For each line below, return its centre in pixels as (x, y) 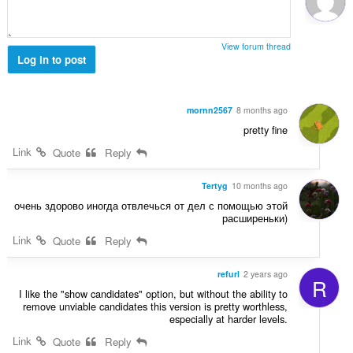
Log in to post (51, 59)
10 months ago (260, 185)
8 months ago (262, 110)
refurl (229, 273)
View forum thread (256, 46)
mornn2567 (210, 110)
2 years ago (266, 273)
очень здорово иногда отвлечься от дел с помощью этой (151, 205)
